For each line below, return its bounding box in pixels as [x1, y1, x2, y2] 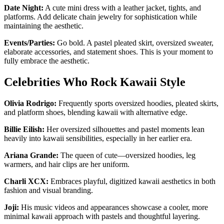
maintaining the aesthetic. [4, 21, 83, 30]
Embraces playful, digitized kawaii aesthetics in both [48, 176, 215, 185]
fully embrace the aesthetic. [4, 56, 89, 65]
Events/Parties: [4, 38, 55, 47]
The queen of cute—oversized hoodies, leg [58, 150, 195, 159]
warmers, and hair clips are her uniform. [4, 159, 129, 168]
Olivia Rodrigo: [4, 98, 56, 107]
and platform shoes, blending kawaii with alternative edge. [4, 107, 187, 116]
